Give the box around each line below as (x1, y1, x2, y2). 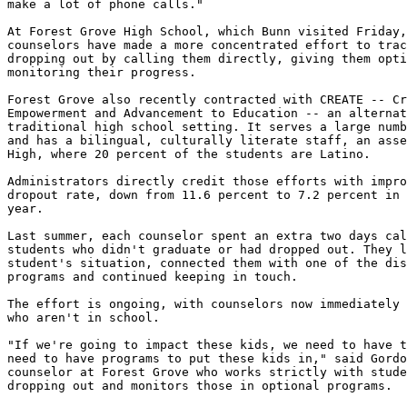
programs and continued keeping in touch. (7, 270, 298, 283)
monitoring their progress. (7, 65, 196, 79)
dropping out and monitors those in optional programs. (7, 379, 392, 392)
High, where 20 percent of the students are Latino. (7, 147, 371, 161)
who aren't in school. (7, 311, 160, 324)
